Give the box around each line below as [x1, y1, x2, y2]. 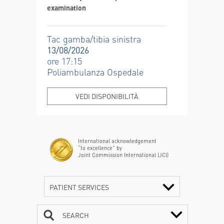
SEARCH [62, 210, 89, 219]
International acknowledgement [78, 137, 156, 144]
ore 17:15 [47, 54, 82, 66]
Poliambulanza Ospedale [47, 65, 143, 77]
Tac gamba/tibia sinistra [47, 32, 141, 44]
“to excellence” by [78, 144, 122, 151]
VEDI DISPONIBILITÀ [75, 91, 138, 100]
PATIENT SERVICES [49, 182, 109, 191]
